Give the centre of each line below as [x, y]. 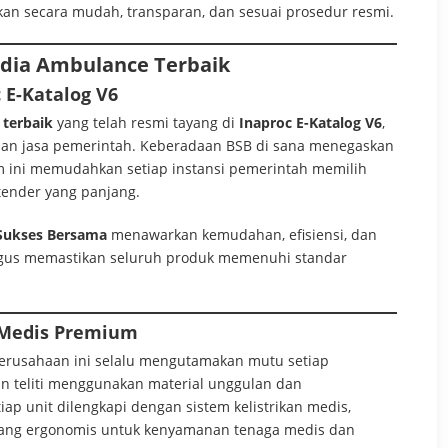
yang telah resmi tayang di [146, 122]
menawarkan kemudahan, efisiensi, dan [242, 234]
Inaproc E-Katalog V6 [310, 122]
